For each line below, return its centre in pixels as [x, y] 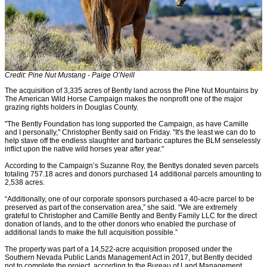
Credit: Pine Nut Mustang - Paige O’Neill [70, 75]
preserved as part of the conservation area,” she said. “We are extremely [121, 207]
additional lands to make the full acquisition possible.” [91, 232]
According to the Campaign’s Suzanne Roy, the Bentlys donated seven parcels [132, 165]
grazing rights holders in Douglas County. [72, 107]
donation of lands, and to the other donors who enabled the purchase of [120, 224]
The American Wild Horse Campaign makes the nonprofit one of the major [124, 99]
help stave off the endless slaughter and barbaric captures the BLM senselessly [133, 140]
